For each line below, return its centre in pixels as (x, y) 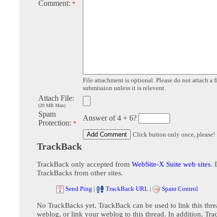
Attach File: (56, 98)
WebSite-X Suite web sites (171, 164)
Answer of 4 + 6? (111, 118)
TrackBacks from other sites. (80, 173)
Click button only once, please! (174, 135)
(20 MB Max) (52, 106)
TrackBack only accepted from (84, 164)
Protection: (56, 123)
